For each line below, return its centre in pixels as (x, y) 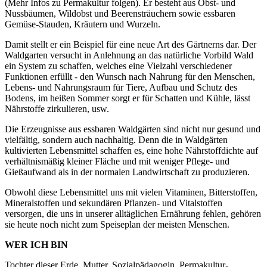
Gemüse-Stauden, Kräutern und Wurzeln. (83, 24)
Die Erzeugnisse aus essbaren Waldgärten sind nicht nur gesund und (133, 129)
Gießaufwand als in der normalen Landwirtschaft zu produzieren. (127, 172)
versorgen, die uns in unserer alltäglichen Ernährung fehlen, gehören (133, 213)
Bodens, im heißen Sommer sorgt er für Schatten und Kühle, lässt (128, 98)
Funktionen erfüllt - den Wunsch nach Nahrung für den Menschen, (130, 76)
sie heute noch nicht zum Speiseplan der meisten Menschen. (117, 224)
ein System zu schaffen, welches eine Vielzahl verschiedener (118, 66)
